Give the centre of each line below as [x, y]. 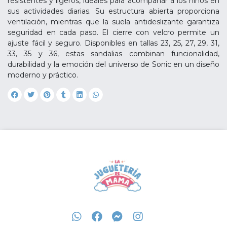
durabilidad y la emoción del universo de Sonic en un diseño [113, 64]
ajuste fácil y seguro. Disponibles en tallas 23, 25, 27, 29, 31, [113, 43]
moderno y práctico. [43, 75]
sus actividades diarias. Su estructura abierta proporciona [113, 11]
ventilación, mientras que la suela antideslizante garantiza [113, 22]
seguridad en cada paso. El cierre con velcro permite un [113, 32]
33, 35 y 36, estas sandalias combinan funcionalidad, [113, 54]
